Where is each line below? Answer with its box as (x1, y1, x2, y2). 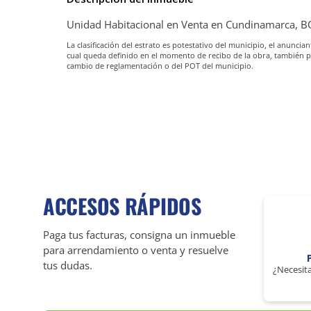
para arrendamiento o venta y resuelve (43, 242, 228, 257)
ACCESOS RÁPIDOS (43, 190, 201, 221)
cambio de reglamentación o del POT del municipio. (67, 60, 253, 72)
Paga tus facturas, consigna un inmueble (43, 227, 235, 242)
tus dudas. (43, 258, 92, 272)
